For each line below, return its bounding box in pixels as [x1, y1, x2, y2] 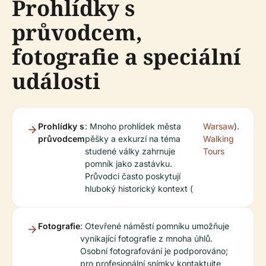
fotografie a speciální [12, 42, 241, 71]
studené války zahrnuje [85, 146, 175, 156]
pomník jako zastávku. [85, 159, 172, 169]
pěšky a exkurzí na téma [85, 134, 180, 144]
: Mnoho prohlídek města [85, 121, 181, 131]
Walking [203, 134, 234, 144]
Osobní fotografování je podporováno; [80, 246, 228, 256]
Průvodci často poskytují [85, 171, 180, 181]
